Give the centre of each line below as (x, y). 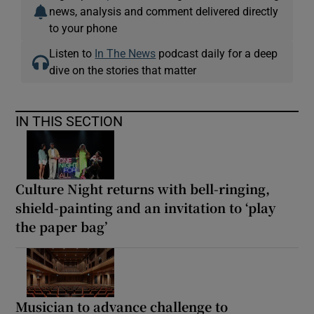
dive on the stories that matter (123, 70)
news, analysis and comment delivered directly (164, 11)
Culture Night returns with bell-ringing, (143, 188)
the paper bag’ (62, 226)
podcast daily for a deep (217, 53)
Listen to (72, 53)
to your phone (83, 28)
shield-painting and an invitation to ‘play (146, 207)
